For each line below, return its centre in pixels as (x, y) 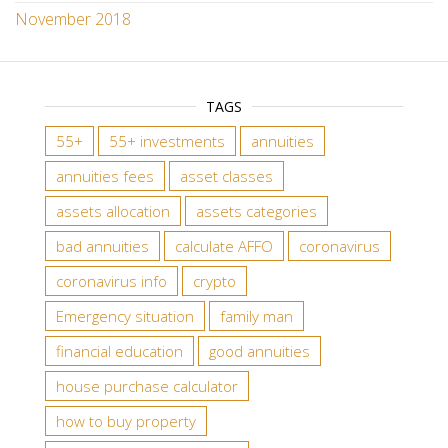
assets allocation (113, 211)
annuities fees (105, 176)
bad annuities (102, 246)
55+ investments (167, 141)
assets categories (256, 211)
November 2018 (73, 19)
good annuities (259, 351)
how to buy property (126, 421)
